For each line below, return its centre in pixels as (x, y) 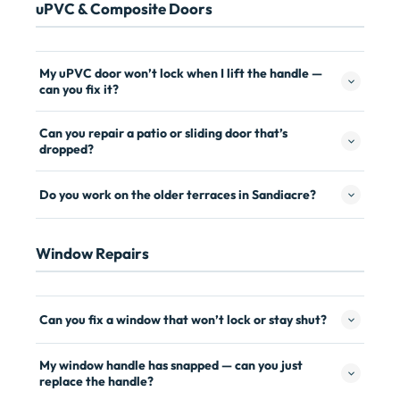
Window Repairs (92, 253)
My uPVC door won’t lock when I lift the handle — (181, 73)
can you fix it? (79, 89)
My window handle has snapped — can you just (171, 365)
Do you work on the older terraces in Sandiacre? (178, 195)
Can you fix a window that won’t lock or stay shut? (183, 320)
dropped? (67, 149)
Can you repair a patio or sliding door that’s (163, 133)
